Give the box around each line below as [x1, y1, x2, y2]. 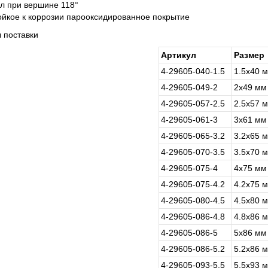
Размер [234, 50, 264, 60]
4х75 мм [234, 163, 267, 173]
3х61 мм [234, 115, 267, 124]
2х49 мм [234, 83, 267, 92]
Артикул [161, 50, 196, 60]
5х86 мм [234, 228, 267, 237]
